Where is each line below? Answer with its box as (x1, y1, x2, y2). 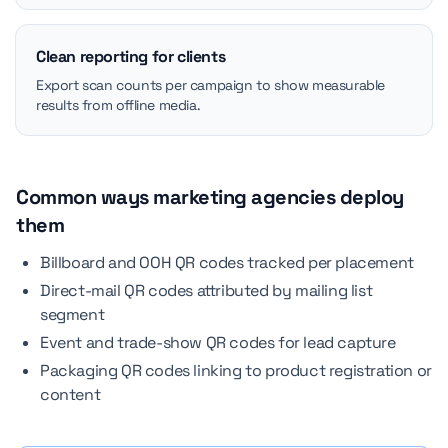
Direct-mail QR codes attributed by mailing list (40, 280, 373, 301)
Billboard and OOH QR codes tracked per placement (40, 252, 414, 273)
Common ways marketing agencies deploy (16, 184, 404, 210)
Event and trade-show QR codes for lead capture (40, 332, 396, 353)
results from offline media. (36, 96, 201, 114)
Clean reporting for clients (36, 46, 226, 67)
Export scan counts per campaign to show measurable (36, 76, 386, 94)
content (40, 384, 101, 405)
